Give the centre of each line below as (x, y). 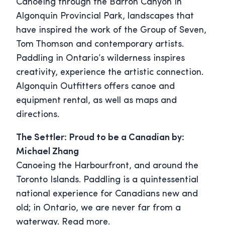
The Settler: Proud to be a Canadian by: (100, 138)
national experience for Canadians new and (107, 194)
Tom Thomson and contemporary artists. (100, 45)
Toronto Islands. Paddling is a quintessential (107, 180)
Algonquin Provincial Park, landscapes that (105, 17)
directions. (38, 115)
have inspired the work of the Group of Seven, (111, 31)
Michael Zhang (47, 152)
